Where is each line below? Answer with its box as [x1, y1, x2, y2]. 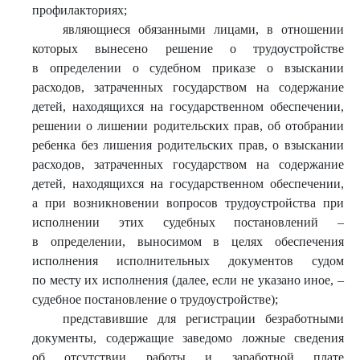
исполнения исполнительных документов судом [32, 254, 344, 268]
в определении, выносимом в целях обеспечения [32, 235, 344, 248]
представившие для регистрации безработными [62, 312, 344, 325]
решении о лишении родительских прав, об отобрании [32, 119, 344, 133]
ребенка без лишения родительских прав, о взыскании [32, 138, 344, 152]
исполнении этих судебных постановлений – [32, 215, 344, 229]
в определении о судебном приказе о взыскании [32, 61, 344, 75]
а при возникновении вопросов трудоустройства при [32, 196, 344, 210]
